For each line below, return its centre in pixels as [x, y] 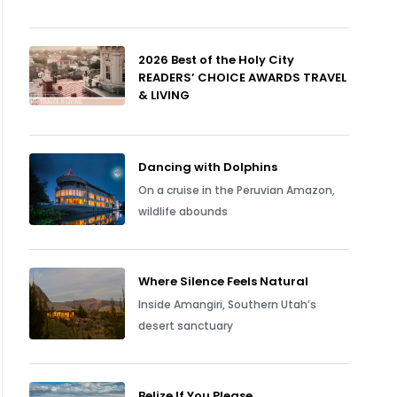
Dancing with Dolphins [208, 167]
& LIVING [164, 95]
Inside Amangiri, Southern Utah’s [228, 304]
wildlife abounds [183, 211]
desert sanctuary [186, 326]
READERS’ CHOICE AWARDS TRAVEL [243, 78]
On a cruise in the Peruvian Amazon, [237, 190]
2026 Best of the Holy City [217, 60]
